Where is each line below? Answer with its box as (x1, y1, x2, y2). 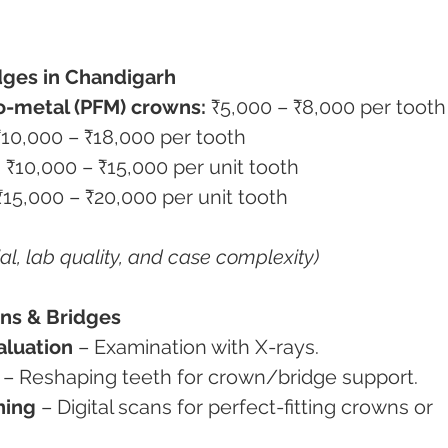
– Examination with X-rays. (73, 335, 319, 359)
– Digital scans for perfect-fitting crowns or (36, 395, 438, 419)
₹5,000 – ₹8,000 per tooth (206, 95, 446, 119)
